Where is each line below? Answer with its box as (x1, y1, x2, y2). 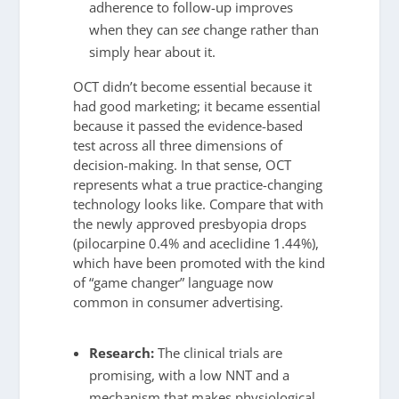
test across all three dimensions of (73, 135, 283, 154)
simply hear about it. (88, 42, 216, 61)
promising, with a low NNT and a (88, 366, 289, 385)
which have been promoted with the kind (73, 253, 326, 272)
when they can (88, 20, 182, 38)
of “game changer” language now (73, 273, 274, 291)
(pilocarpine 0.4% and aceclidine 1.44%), (73, 233, 320, 252)
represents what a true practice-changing (73, 175, 323, 193)
